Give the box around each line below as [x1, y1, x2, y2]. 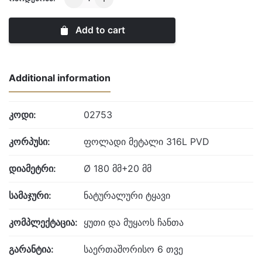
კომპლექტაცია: [9, 216, 78, 228]
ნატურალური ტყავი [84, 189, 170, 201]
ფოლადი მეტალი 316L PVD [84, 135, 209, 147]
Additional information [9, 71, 111, 84]
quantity [64, 4, 100, 16]
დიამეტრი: [9, 162, 56, 174]
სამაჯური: [9, 189, 51, 201]
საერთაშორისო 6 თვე [84, 243, 183, 255]
